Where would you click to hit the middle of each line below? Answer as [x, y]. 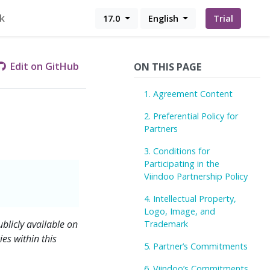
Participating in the [182, 164]
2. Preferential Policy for [191, 116]
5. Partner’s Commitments [196, 246]
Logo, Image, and [180, 211]
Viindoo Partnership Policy [196, 176]
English [164, 18]
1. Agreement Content [189, 94]
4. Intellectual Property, [190, 199]
